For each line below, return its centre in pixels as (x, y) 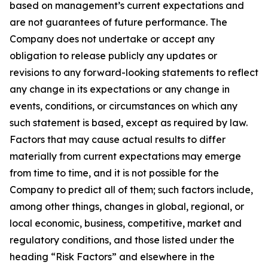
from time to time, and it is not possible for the (114, 173)
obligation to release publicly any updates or (113, 55)
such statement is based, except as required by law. (129, 122)
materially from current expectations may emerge (125, 156)
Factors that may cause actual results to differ (118, 139)
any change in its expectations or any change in (120, 89)
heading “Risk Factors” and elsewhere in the (112, 256)
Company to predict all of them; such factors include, (131, 189)
